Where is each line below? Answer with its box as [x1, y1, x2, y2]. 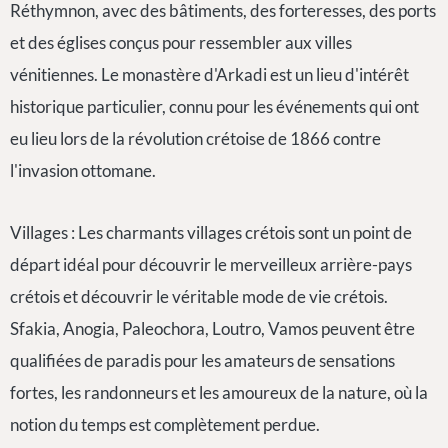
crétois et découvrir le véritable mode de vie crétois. [10, 286, 388, 308]
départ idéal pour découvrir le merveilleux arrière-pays [10, 254, 412, 276]
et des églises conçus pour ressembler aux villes [10, 32, 352, 54]
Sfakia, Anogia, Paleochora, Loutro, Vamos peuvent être [10, 318, 415, 340]
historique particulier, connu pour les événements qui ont [10, 96, 419, 118]
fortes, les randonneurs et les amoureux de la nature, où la [10, 382, 428, 404]
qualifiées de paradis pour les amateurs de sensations [10, 350, 395, 372]
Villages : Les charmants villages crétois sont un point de [10, 222, 412, 244]
